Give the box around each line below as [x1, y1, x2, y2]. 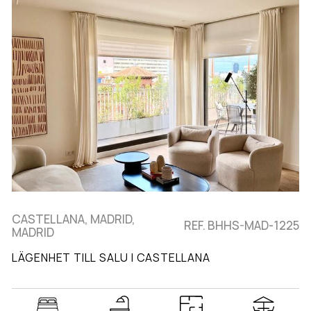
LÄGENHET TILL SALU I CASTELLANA [11, 249, 210, 265]
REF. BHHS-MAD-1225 [184, 217, 300, 234]
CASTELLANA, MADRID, [11, 210, 135, 227]
